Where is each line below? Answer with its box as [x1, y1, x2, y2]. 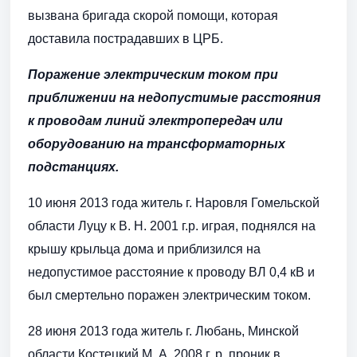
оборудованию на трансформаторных [28, 137, 285, 151]
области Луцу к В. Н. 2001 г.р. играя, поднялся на [28, 219, 316, 233]
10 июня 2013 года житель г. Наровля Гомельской [28, 196, 320, 210]
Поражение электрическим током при [28, 68, 278, 82]
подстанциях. [28, 160, 119, 175]
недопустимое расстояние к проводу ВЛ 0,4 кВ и [28, 265, 315, 280]
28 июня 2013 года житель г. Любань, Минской [28, 324, 299, 339]
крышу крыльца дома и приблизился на [28, 242, 261, 257]
